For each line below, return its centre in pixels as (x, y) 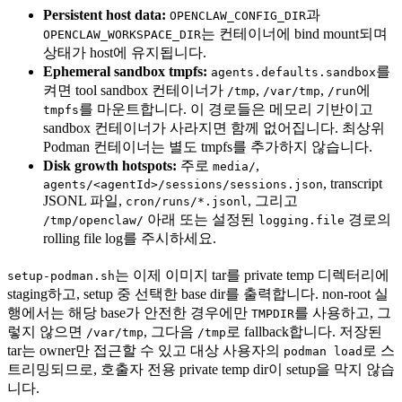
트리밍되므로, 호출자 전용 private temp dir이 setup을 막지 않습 (201, 370)
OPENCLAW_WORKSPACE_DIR (122, 35)
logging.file (301, 221)
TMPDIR (273, 314)
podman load (323, 352)
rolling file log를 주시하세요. (130, 239)
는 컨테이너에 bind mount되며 (294, 34)
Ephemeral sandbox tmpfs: (125, 72)
